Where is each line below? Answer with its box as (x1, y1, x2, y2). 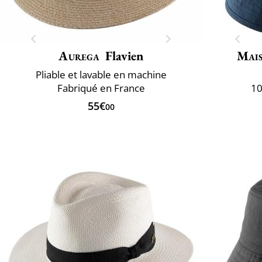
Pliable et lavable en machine (35, 67, 167, 81)
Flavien (105, 47, 143, 64)
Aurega (58, 47, 100, 64)
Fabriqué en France (57, 81, 145, 95)
